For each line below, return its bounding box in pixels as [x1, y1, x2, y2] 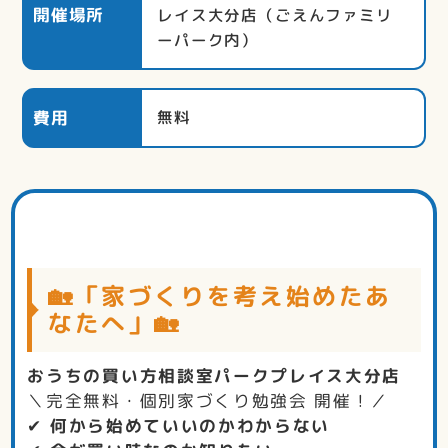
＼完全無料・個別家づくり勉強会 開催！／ [27, 389, 389, 413]
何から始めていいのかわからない [49, 414, 330, 438]
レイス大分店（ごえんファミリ [157, 3, 393, 26]
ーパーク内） [157, 28, 259, 51]
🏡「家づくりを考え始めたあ [48, 278, 392, 313]
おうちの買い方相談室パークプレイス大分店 [27, 364, 401, 388]
